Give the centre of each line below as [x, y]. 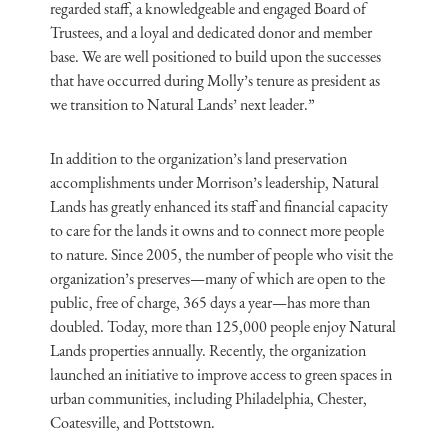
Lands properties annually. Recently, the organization [208, 350]
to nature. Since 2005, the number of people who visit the [221, 254]
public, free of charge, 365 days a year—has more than [210, 302]
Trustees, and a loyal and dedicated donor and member [211, 32]
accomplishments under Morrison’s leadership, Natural [214, 182]
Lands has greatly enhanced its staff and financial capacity [219, 206]
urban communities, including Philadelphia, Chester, [208, 398]
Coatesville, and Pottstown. [132, 422]
